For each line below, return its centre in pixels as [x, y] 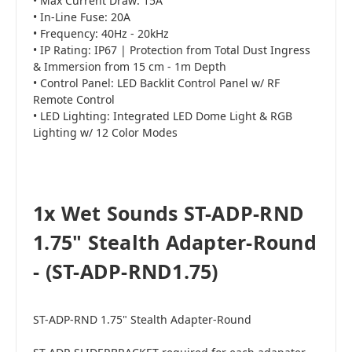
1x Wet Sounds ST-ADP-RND [169, 213]
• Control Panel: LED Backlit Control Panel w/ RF [156, 83]
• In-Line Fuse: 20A [82, 17]
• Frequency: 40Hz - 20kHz [101, 34]
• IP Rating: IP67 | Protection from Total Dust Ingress [172, 50]
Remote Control [74, 100]
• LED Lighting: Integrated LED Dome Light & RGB [163, 116]
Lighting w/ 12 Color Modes [105, 133]
